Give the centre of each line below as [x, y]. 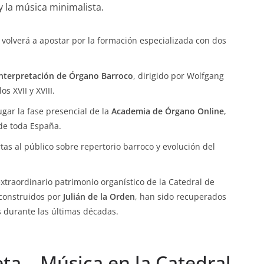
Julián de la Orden [99, 197]
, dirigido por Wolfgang [179, 76]
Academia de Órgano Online [168, 111]
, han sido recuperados [181, 197]
